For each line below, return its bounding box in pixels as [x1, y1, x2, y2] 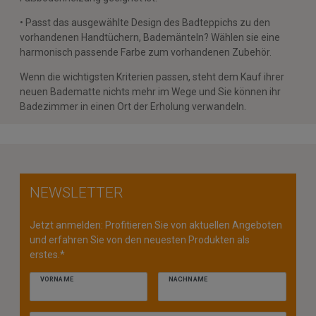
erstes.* [30, 249, 65, 261]
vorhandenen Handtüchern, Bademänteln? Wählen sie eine [20, 31, 280, 43]
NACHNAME [169, 276, 207, 284]
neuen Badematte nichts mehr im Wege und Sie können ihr [20, 85, 281, 97]
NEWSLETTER [30, 183, 123, 201]
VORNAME [40, 276, 73, 284]
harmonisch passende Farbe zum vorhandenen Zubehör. [20, 46, 272, 58]
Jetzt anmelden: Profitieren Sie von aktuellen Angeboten [30, 219, 282, 231]
